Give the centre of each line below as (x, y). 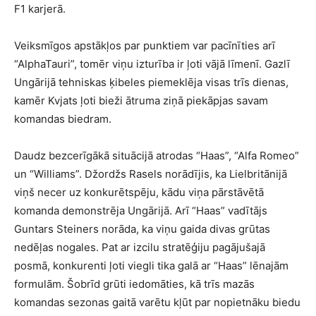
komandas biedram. (63, 119)
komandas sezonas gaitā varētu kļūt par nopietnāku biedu (157, 303)
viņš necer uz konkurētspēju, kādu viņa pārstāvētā (139, 193)
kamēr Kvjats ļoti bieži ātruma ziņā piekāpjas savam (141, 101)
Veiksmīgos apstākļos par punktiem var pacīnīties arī (145, 46)
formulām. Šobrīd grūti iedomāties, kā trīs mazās (134, 284)
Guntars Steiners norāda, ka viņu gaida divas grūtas (142, 229)
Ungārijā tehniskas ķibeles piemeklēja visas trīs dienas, (151, 83)
